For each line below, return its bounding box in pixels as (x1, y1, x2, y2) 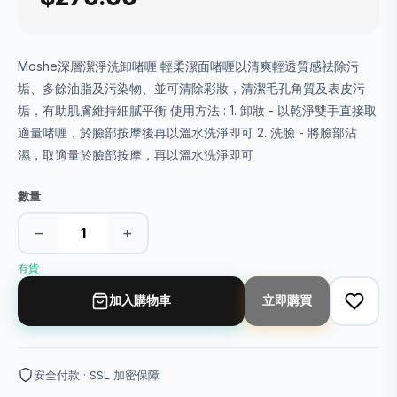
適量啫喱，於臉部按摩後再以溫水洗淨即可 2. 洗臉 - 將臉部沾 (18, 124, 357, 140)
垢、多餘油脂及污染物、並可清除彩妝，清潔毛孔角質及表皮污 (18, 80, 365, 96)
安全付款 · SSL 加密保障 (34, 367, 160, 382)
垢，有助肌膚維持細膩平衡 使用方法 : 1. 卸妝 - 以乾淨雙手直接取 (18, 102, 377, 118)
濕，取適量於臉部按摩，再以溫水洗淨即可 (18, 146, 253, 162)
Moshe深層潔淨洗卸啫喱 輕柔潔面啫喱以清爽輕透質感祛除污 (18, 58, 359, 74)
